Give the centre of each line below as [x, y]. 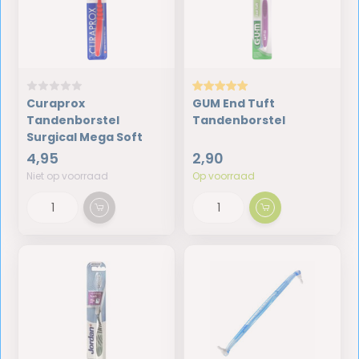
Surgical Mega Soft [85, 137]
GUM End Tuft [234, 103]
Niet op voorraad [68, 176]
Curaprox [56, 103]
